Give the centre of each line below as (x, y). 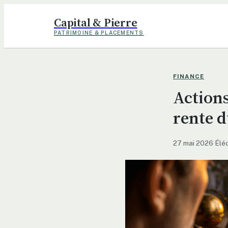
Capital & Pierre (96, 22)
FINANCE (189, 77)
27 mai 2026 (193, 143)
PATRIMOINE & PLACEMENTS (99, 32)
